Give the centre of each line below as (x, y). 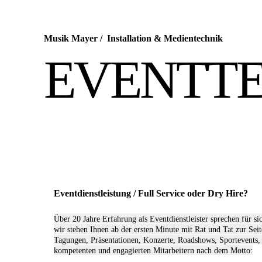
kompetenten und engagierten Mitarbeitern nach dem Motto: (153, 251)
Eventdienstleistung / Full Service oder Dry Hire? (151, 193)
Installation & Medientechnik (164, 38)
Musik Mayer (71, 38)
